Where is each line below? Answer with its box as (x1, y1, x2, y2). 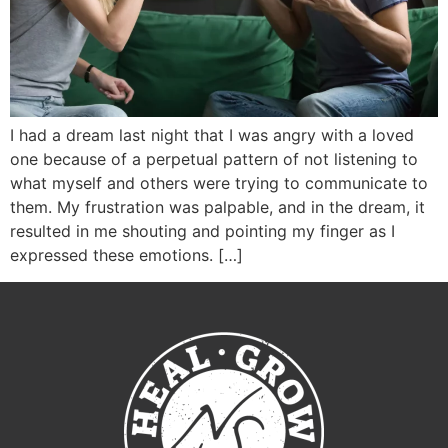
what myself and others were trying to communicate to (10, 173, 428, 194)
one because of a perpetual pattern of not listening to (10, 149, 418, 170)
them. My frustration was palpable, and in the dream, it (10, 197, 425, 218)
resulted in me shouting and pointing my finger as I (10, 221, 395, 242)
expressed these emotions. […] (10, 245, 243, 266)
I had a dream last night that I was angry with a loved (10, 125, 414, 146)
